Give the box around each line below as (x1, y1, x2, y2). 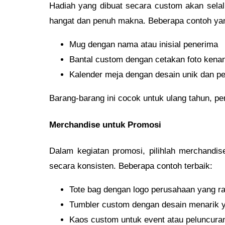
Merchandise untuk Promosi (49, 120, 161, 130)
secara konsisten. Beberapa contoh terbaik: (49, 161, 212, 171)
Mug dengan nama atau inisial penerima (69, 40, 218, 50)
